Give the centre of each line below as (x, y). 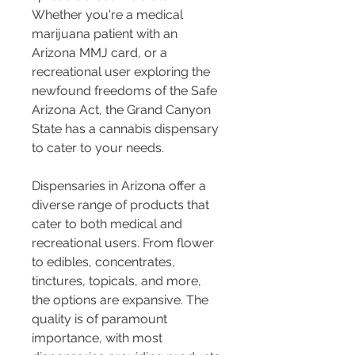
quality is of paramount (101, 319)
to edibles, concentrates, (105, 261)
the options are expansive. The (122, 300)
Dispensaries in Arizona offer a (120, 185)
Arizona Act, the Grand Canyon (123, 109)
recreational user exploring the (122, 71)
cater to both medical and (109, 223)
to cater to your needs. (98, 147)
